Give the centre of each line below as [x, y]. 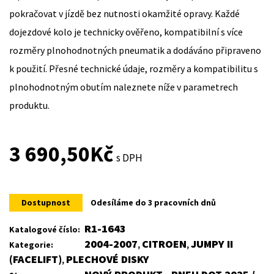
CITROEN [164, 244]
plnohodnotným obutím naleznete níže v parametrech [124, 87]
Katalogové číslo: [45, 230]
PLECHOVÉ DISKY [108, 259]
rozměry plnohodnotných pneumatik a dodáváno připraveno [135, 50]
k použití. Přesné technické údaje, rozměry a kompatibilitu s [134, 69]
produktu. [29, 106]
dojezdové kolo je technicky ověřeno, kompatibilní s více [126, 32]
